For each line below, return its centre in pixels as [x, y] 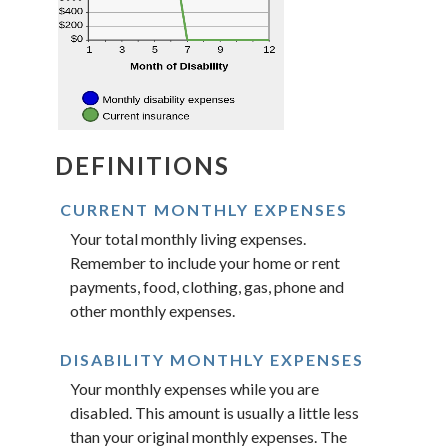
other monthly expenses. [152, 310]
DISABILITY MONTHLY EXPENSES [212, 359]
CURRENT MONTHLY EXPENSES [204, 209]
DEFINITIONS [142, 165]
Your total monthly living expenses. [188, 238]
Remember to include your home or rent [205, 262]
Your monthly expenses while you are [194, 388]
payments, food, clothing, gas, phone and [207, 286]
